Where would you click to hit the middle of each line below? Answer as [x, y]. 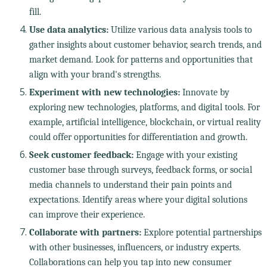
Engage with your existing [185, 155]
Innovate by [204, 92]
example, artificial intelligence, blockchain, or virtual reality [145, 122]
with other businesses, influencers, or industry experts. [135, 247]
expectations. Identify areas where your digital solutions [138, 199]
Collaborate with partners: [85, 232]
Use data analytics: [69, 30]
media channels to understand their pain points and [130, 184]
